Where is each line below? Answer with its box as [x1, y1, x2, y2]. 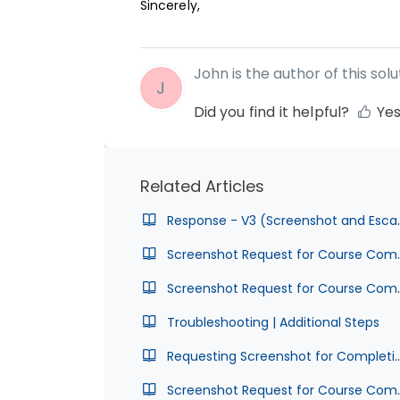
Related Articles [139, 175, 264, 198]
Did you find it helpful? [193, 102, 350, 123]
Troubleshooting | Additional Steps [166, 313, 379, 332]
